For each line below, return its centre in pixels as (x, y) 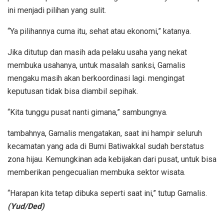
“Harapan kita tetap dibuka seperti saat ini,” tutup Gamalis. (107, 193)
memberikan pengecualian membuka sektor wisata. (96, 172)
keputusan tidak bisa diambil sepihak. (73, 91)
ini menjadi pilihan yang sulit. (57, 10)
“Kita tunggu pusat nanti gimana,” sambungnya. (87, 112)
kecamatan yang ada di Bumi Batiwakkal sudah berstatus (106, 146)
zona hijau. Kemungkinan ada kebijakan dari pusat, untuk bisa (112, 159)
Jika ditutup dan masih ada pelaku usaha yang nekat (97, 52)
